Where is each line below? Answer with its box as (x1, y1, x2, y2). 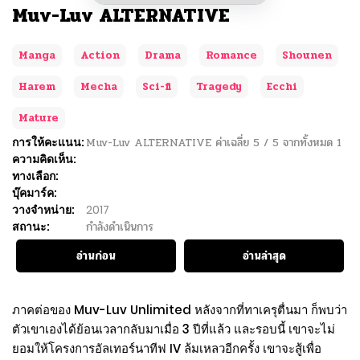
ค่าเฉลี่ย (215, 133, 253, 151)
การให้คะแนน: (12, 133, 84, 150)
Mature (18, 109, 59, 126)
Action (80, 47, 120, 63)
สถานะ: (12, 218, 50, 235)
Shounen (282, 47, 332, 63)
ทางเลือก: (12, 167, 59, 184)
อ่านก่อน (76, 247, 116, 264)
